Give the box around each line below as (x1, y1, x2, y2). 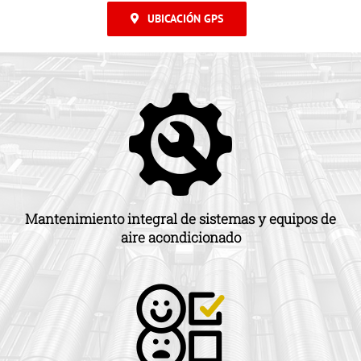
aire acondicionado (120, 227, 241, 247)
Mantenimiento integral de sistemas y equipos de (25, 209, 336, 228)
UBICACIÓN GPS (147, 10, 223, 26)
